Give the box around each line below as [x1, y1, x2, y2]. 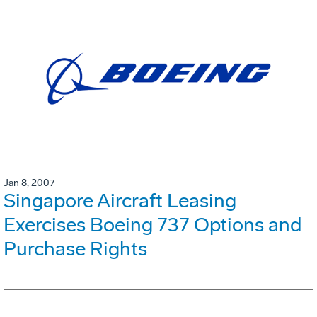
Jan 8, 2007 [4, 177, 54, 190]
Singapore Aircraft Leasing [4, 189, 236, 213]
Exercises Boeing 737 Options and [4, 213, 301, 237]
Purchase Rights [4, 237, 147, 261]
